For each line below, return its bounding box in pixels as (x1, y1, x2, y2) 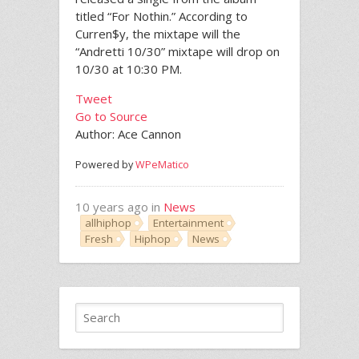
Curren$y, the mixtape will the (75, 25, 240, 42)
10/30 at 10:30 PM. (75, 60, 182, 77)
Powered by (75, 157, 135, 171)
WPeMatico (135, 157, 189, 171)
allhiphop (85, 215, 131, 230)
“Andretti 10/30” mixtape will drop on (75, 42, 280, 59)
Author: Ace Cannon (75, 125, 181, 142)
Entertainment (153, 215, 224, 230)
